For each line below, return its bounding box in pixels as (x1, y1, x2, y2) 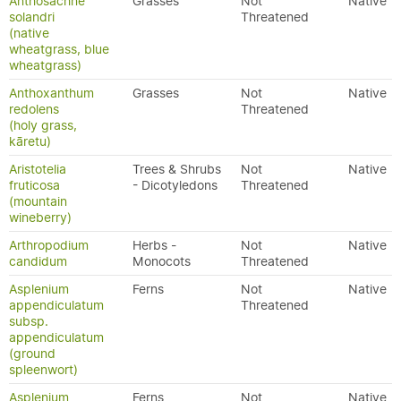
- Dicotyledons (132, 177, 218, 193)
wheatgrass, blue (9, 41, 109, 57)
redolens (9, 101, 59, 117)
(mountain (9, 193, 67, 209)
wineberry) (9, 209, 72, 226)
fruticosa (9, 177, 60, 193)
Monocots (132, 253, 191, 269)
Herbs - (132, 237, 176, 253)
